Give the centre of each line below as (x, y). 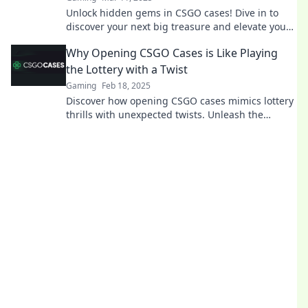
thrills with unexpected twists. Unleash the (165, 114)
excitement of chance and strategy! (147, 128)
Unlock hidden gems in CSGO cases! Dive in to (172, 13)
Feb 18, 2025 (126, 86)
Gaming (81, 86)
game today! (95, 40)
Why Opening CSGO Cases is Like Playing (172, 53)
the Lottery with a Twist (127, 69)
